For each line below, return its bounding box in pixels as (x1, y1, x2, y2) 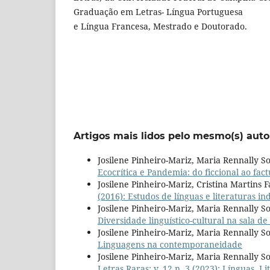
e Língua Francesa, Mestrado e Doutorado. (74, 20, 247, 32)
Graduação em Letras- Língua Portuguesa (74, 5, 243, 17)
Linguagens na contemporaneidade (98, 238, 242, 250)
